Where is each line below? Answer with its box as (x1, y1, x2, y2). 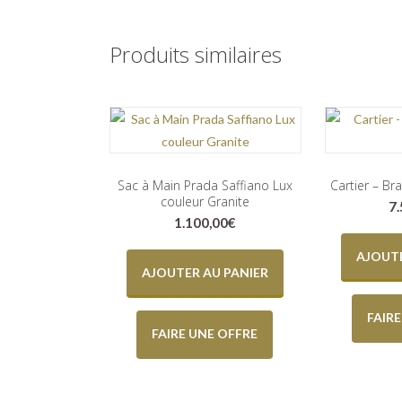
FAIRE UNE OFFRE (152, 325, 258, 341)
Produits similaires (109, 39, 282, 70)
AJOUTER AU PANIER (141, 264, 268, 280)
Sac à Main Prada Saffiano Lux (117, 177, 293, 195)
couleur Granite (160, 193, 249, 211)
